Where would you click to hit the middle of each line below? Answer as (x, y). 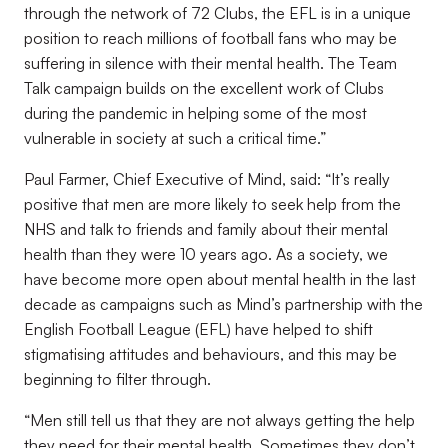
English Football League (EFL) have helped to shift (198, 329)
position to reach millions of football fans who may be (210, 38)
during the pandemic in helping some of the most (195, 113)
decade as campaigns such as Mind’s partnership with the (223, 304)
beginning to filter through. (117, 379)
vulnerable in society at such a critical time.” (175, 138)
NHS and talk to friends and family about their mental (206, 229)
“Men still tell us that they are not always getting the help (219, 420)
